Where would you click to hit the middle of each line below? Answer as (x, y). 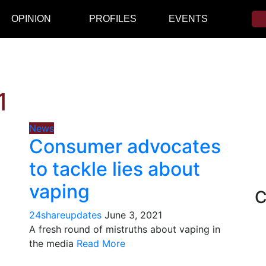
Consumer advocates (125, 146)
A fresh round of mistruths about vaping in (125, 229)
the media (53, 243)
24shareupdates (65, 215)
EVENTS (188, 19)
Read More (101, 243)
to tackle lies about (115, 169)
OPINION (31, 19)
